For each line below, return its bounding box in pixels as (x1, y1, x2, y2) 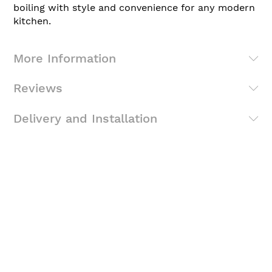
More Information (13, 50, 116, 66)
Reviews (13, 81, 63, 96)
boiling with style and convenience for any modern (13, 2, 255, 14)
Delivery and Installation (13, 110, 157, 126)
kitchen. (13, 15, 51, 27)
